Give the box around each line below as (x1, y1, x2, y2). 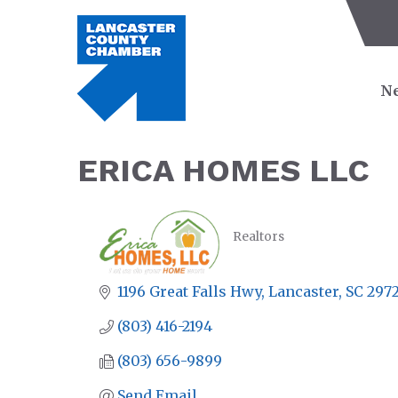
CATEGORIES (232, 240, 311, 255)
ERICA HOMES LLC (77, 152, 370, 189)
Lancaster (268, 283, 338, 301)
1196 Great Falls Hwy (117, 283, 261, 301)
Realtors (233, 228, 284, 244)
